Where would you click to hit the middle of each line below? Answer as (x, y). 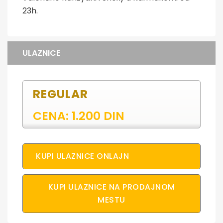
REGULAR (60, 94)
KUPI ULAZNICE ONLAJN (82, 156)
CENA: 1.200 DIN (79, 115)
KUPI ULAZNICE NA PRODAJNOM (111, 187)
